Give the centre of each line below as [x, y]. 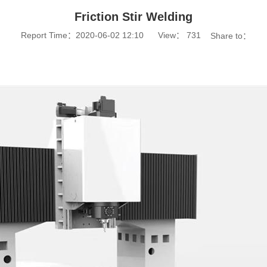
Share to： [232, 35]
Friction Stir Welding [133, 17]
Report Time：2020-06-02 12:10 [82, 35]
